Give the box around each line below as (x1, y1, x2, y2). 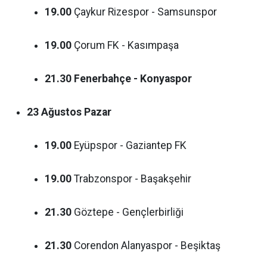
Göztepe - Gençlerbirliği (72, 206, 184, 218)
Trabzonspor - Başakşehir (72, 172, 191, 185)
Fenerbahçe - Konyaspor (74, 72, 192, 85)
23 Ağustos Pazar (27, 105, 111, 118)
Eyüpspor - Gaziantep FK (72, 139, 187, 151)
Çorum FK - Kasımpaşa (72, 39, 179, 51)
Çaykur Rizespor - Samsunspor (72, 5, 217, 18)
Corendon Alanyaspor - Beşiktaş (72, 239, 221, 252)
